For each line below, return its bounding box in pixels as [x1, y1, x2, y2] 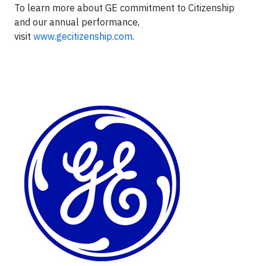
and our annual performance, [14, 16, 140, 28]
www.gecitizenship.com [33, 30, 132, 42]
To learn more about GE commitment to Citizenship [14, 2, 235, 14]
